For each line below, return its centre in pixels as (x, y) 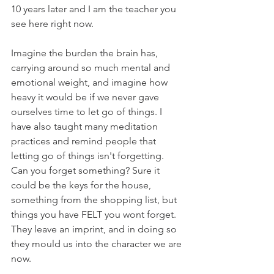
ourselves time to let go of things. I (88, 112)
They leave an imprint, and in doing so (95, 229)
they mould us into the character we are (98, 244)
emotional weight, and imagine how (91, 82)
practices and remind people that (85, 141)
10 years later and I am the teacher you (95, 9)
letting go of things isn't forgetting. (89, 156)
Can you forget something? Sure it (87, 170)
